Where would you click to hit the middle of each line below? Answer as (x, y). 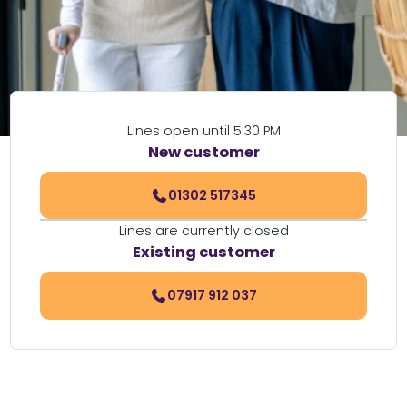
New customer (203, 152)
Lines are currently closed (203, 231)
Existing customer (203, 253)
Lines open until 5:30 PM (203, 131)
